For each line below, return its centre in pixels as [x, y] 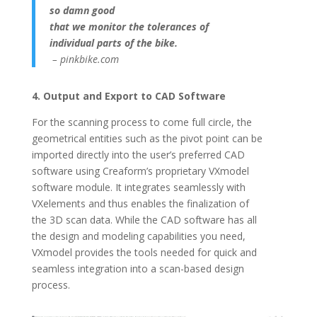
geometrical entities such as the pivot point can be [147, 138]
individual [71, 43]
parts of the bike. [137, 43]
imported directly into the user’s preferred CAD [138, 155]
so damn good [82, 10]
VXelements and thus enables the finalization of [140, 203]
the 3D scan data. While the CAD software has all [144, 220]
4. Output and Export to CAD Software [128, 96]
